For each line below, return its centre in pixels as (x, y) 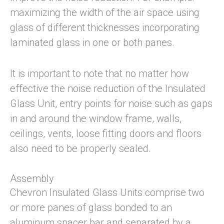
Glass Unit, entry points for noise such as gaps (111, 104)
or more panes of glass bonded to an (91, 208)
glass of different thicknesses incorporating (105, 28)
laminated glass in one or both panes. (92, 43)
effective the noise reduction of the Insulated (108, 89)
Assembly (32, 179)
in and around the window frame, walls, (96, 119)
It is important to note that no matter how (99, 74)
